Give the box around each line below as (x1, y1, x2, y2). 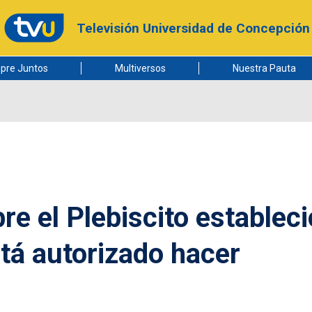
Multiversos (114, 63, 166, 74)
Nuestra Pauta (232, 63, 296, 74)
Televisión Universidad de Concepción (76, 19, 310, 36)
